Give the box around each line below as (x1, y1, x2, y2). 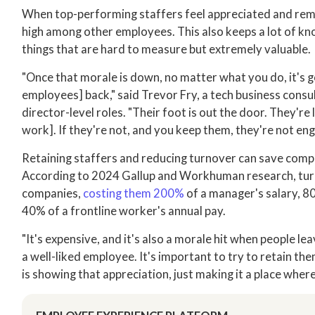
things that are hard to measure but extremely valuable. (22, 42, 311, 56)
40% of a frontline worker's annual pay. (22, 204, 226, 218)
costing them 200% (83, 186, 185, 200)
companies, (22, 186, 84, 200)
